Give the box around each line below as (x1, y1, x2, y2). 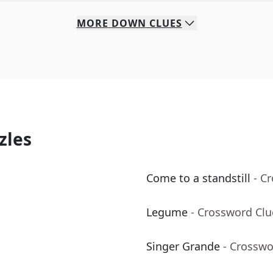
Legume (146, 205, 188, 220)
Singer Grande (146, 239, 220, 254)
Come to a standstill (146, 171, 250, 186)
